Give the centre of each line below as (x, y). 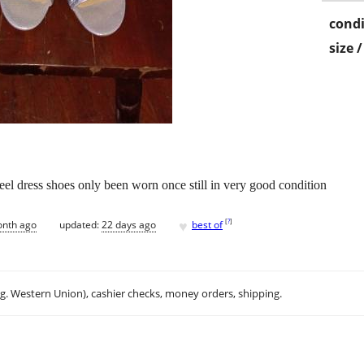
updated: (80, 224)
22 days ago (129, 224)
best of (207, 224)
